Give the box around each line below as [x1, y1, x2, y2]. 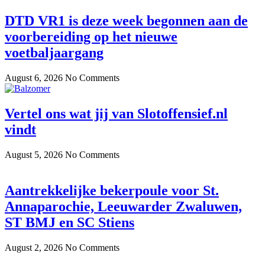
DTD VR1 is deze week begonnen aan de [5, 13, 248, 29]
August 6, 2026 [5, 72, 65, 83]
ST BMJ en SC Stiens [5, 214, 134, 230]
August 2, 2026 [5, 242, 65, 253]
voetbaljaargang [5, 45, 104, 61]
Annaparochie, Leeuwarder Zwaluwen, [5, 198, 242, 214]
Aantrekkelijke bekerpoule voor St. [5, 182, 219, 198]
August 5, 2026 [5, 149, 65, 160]
